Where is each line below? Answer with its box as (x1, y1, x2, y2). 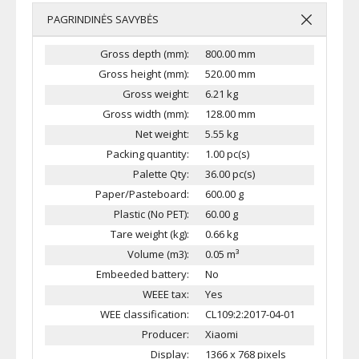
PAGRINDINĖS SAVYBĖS (47, 12, 159, 26)
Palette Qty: (133, 167, 189, 181)
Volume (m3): (127, 247, 189, 261)
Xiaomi (205, 327, 238, 341)
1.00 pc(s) (205, 147, 249, 161)
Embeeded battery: (96, 267, 189, 281)
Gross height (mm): (99, 67, 189, 81)
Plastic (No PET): (114, 207, 189, 221)
